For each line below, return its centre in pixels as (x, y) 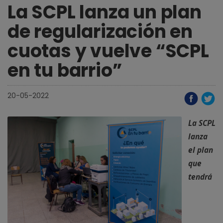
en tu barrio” (65, 70)
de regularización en (100, 32)
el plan (201, 150)
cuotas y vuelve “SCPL (108, 51)
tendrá (200, 177)
